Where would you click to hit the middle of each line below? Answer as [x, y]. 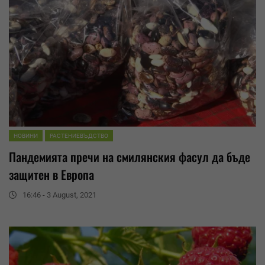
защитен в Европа [51, 175]
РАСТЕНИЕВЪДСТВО [79, 136]
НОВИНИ [26, 136]
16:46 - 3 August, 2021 [59, 195]
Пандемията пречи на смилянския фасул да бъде [130, 157]
